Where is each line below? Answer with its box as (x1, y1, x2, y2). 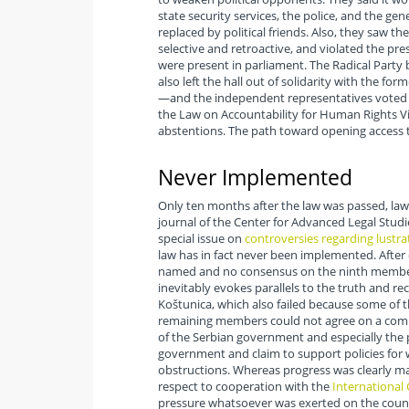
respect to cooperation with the (157, 378, 332, 395)
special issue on (157, 230, 245, 247)
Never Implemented (157, 163, 352, 193)
